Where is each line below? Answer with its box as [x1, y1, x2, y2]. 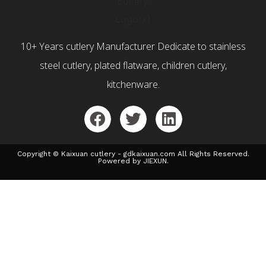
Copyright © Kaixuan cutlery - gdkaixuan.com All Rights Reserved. [17, 149, 249, 158]
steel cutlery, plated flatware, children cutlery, [39, 58, 227, 72]
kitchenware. [106, 77, 160, 91]
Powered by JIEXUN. [97, 156, 169, 165]
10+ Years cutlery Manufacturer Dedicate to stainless [20, 39, 246, 53]
